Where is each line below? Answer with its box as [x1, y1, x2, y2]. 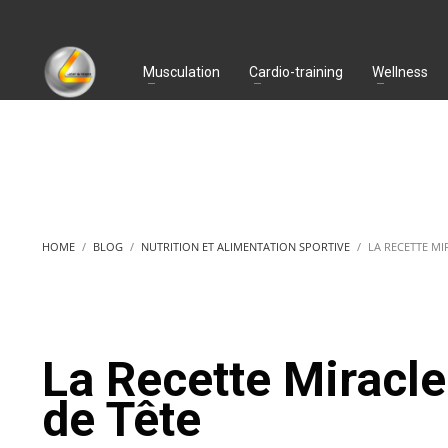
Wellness [372, 63, 428, 80]
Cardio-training [249, 63, 343, 80]
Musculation [143, 63, 220, 80]
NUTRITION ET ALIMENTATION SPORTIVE [141, 239, 350, 254]
